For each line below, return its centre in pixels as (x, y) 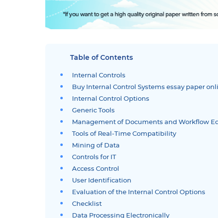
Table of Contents (102, 58)
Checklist (87, 204)
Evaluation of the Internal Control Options (139, 192)
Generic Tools (94, 110)
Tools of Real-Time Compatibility (124, 134)
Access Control (96, 169)
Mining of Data (96, 145)
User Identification (102, 181)
